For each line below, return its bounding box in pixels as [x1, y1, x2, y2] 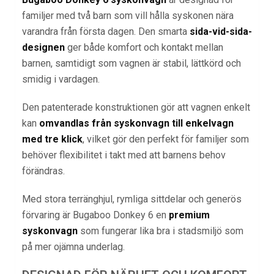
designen [22, 42, 65, 54]
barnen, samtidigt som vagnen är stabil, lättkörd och [22, 57, 241, 70]
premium [169, 209, 210, 221]
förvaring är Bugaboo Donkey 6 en [22, 209, 169, 221]
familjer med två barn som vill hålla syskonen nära [22, 10, 234, 22]
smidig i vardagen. [22, 73, 100, 86]
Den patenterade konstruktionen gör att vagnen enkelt [22, 102, 250, 114]
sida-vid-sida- [190, 26, 252, 38]
